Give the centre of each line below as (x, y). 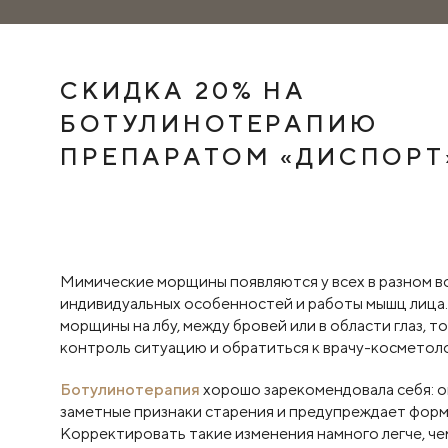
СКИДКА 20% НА (183, 90)
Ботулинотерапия (130, 389)
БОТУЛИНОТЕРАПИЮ (219, 123)
